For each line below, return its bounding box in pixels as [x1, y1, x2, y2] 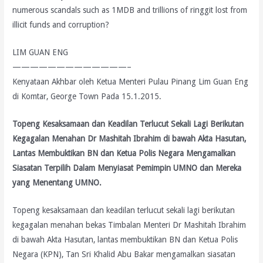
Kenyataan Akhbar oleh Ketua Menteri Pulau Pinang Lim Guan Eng [12, 76, 249, 86]
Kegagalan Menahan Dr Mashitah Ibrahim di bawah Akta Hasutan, [12, 133, 247, 143]
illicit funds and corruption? [12, 19, 110, 29]
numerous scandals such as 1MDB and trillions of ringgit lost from [12, 5, 248, 15]
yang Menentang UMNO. [12, 177, 102, 187]
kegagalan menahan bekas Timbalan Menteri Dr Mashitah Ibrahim [12, 220, 247, 230]
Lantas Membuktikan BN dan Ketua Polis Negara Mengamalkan [12, 148, 236, 158]
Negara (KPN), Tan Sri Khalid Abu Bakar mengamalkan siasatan [12, 249, 236, 259]
